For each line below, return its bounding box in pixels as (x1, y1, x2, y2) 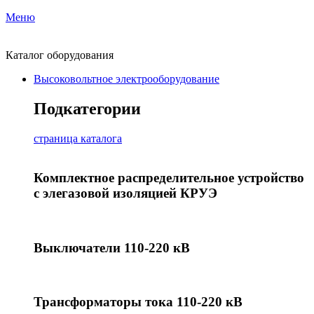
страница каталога (34, 132, 122, 144)
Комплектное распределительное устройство (34, 170, 304, 186)
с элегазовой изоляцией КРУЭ (34, 186, 217, 201)
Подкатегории (34, 99, 141, 118)
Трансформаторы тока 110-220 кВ (34, 294, 243, 310)
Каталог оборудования (6, 48, 114, 61)
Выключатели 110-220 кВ (34, 240, 190, 255)
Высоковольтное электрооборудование (34, 72, 219, 85)
